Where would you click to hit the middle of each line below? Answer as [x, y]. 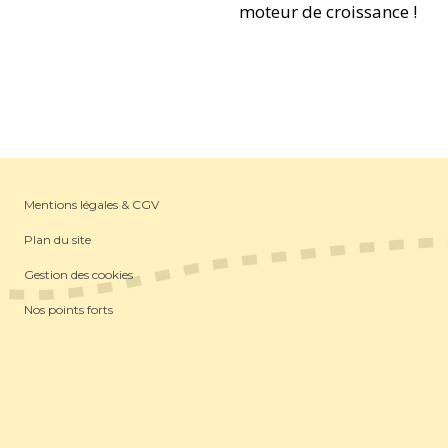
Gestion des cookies [78, 274]
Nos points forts [68, 309]
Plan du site [57, 239]
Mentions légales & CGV [91, 204]
